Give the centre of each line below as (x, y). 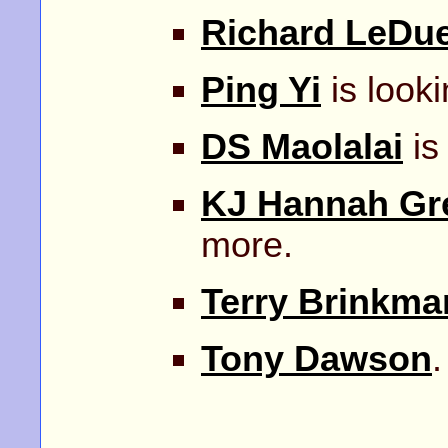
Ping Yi (261, 89)
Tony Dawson (316, 358)
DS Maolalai (302, 146)
